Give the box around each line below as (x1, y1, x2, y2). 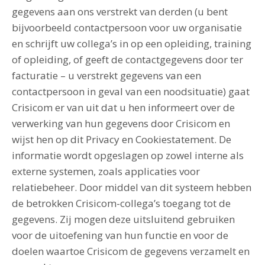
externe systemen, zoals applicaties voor (12, 164, 200, 178)
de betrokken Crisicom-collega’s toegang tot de (12, 196, 231, 210)
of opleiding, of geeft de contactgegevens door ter (12, 53, 243, 66)
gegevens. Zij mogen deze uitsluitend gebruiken (12, 212, 235, 226)
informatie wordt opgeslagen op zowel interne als (12, 148, 244, 162)
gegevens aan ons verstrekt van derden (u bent (12, 5, 228, 18)
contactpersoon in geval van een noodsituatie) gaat (12, 85, 250, 98)
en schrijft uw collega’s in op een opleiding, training (12, 37, 251, 50)
